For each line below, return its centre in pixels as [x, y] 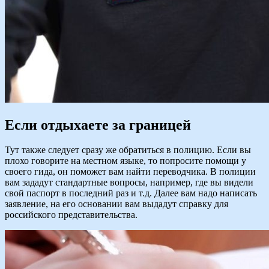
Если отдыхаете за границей [98, 125]
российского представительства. [71, 215]
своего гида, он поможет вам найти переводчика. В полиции [130, 172]
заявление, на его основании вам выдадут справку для [116, 204]
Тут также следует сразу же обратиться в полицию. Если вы [128, 150]
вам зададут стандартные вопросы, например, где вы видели [129, 183]
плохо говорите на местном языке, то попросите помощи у [125, 161]
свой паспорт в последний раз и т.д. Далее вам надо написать [131, 193]
